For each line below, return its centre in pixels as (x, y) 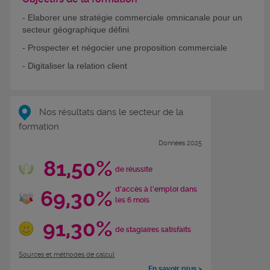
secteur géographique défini (76, 30)
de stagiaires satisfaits (153, 230)
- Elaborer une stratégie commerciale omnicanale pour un (132, 18)
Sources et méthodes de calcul (67, 254)
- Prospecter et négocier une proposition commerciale (125, 48)
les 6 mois (132, 200)
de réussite (133, 170)
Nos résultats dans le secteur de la (110, 112)
